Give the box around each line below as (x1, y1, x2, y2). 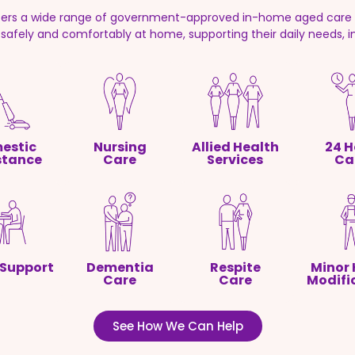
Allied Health (191, 138, 279, 157)
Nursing (93, 138, 147, 157)
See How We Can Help (112, 318, 243, 335)
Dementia (86, 258, 154, 277)
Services (207, 151, 264, 170)
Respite (209, 258, 261, 277)
